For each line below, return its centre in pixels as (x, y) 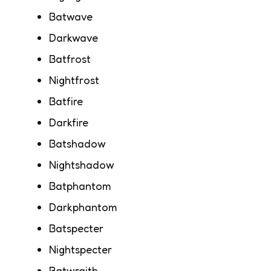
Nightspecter (80, 249)
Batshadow (77, 143)
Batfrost (70, 58)
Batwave (71, 16)
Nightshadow (82, 164)
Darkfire (69, 122)
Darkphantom (83, 207)
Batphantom (80, 185)
